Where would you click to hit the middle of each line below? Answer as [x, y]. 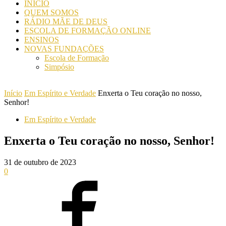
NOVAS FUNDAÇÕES [64, 49]
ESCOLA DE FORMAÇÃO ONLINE [88, 31]
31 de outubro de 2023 [40, 162]
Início [13, 93]
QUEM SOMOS [51, 12]
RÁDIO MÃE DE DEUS [66, 21]
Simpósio [59, 67]
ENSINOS [42, 40]
